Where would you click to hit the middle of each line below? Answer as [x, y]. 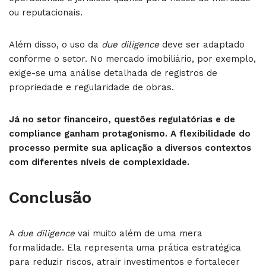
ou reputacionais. [46, 12]
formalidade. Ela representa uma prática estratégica [125, 248]
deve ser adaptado [202, 45]
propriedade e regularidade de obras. [91, 87]
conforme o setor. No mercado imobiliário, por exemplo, [132, 59]
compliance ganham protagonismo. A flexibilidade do [130, 134]
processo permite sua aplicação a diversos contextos [130, 148]
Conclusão [50, 197]
